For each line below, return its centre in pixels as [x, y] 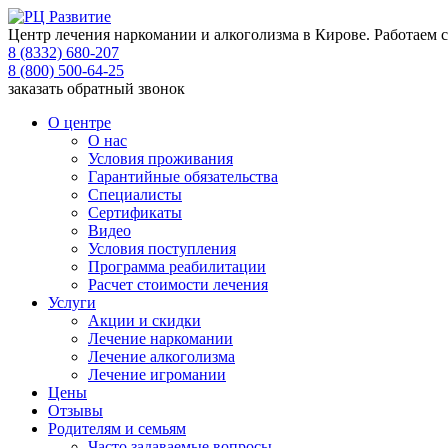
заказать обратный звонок [96, 88]
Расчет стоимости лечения [178, 284]
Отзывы [75, 410]
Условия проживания [160, 158]
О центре [79, 122]
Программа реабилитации [177, 266]
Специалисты [135, 194]
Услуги [72, 302]
